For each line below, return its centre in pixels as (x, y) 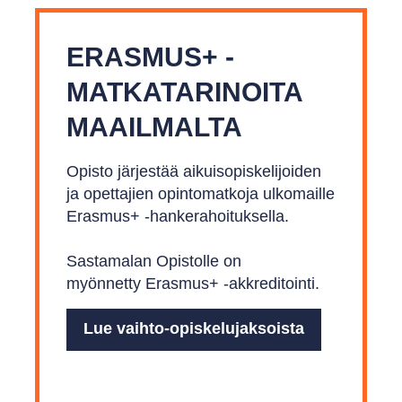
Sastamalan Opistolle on (154, 261)
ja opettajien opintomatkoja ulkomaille (201, 194)
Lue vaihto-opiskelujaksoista (194, 328)
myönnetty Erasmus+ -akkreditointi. (193, 284)
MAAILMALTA (154, 127)
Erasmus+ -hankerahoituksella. (178, 216)
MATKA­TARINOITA (184, 92)
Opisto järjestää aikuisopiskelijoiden (194, 171)
